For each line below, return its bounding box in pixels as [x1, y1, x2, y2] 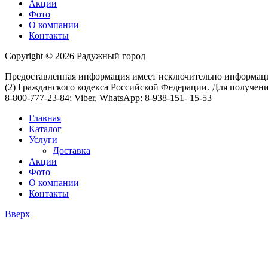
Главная [29, 112, 61, 123]
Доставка [53, 145, 90, 156]
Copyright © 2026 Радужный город [5, 50, 145, 61]
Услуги [29, 134, 57, 145]
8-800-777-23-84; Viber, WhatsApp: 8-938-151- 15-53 [5, 92, 212, 103]
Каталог [29, 123, 62, 134]
